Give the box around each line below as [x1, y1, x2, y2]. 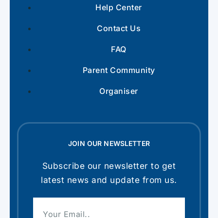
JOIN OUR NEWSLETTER [68, 139, 150, 148]
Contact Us [97, 23, 141, 34]
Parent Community [82, 65, 155, 75]
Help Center [95, 2, 142, 13]
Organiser [99, 86, 138, 96]
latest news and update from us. [41, 175, 177, 185]
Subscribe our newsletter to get [42, 161, 176, 171]
